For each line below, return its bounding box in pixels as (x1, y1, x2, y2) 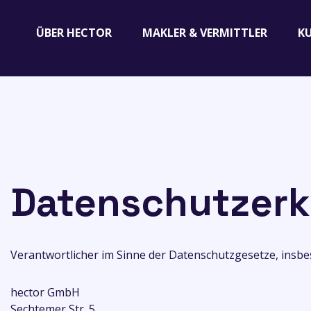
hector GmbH (10, 285, 80, 300)
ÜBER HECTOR (36, 25, 112, 40)
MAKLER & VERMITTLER (142, 25, 267, 40)
